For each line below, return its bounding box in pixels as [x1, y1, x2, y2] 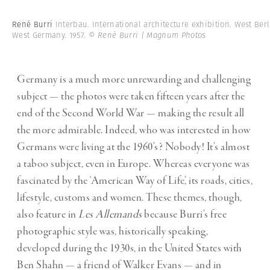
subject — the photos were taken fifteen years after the [17, 89, 245, 104]
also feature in [17, 207, 78, 222]
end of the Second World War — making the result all [17, 105, 245, 121]
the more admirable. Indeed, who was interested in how [17, 122, 251, 137]
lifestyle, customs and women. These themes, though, [17, 190, 242, 205]
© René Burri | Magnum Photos [88, 29, 206, 41]
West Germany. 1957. [12, 29, 89, 41]
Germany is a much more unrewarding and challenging [17, 72, 251, 87]
